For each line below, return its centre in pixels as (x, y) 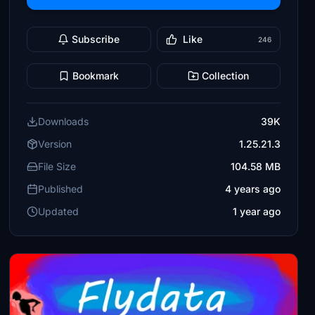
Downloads (64, 121)
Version (55, 144)
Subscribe (96, 39)
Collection (226, 76)
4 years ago (252, 189)
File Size (57, 166)
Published (61, 189)
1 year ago (256, 211)
